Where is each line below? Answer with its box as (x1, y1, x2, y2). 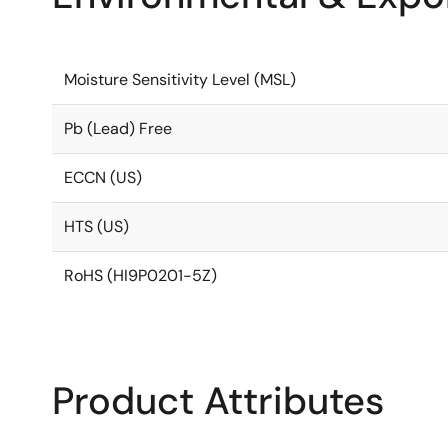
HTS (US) (64, 216, 129, 237)
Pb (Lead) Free (64, 118, 172, 139)
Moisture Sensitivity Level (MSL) (64, 69, 296, 90)
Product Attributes (52, 376, 384, 426)
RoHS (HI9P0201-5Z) (64, 265, 217, 286)
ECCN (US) (64, 167, 142, 188)
